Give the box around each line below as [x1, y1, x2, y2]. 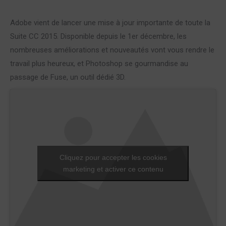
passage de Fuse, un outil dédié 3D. [10, 73, 126, 82]
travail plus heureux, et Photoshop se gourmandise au [10, 59, 188, 68]
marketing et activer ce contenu [63, 164, 163, 173]
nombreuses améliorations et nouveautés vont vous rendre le [10, 45, 214, 54]
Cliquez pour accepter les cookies [59, 153, 167, 161]
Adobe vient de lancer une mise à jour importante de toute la [10, 18, 210, 27]
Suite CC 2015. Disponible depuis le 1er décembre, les [10, 32, 187, 41]
